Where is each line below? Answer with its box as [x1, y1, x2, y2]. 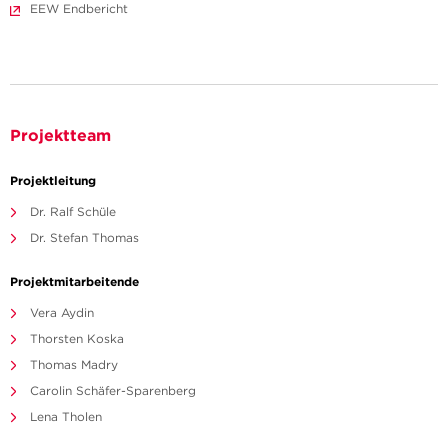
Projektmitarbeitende [10, 273, 139, 290]
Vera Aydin [30, 305, 94, 321]
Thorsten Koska [30, 331, 124, 347]
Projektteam [10, 125, 111, 146]
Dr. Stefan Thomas [30, 230, 139, 246]
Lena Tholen [30, 409, 102, 425]
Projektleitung [10, 172, 96, 189]
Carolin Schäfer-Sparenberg [30, 383, 196, 399]
